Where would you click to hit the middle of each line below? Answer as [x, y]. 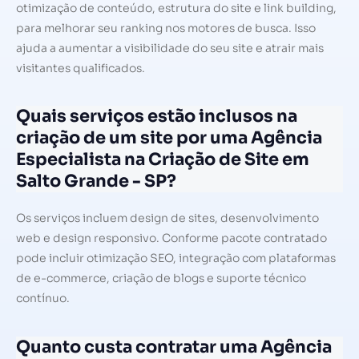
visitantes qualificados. [81, 68]
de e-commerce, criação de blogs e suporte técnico [161, 278]
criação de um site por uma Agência [169, 138]
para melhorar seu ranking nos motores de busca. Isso [166, 28]
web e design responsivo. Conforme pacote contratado [171, 238]
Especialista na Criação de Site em [163, 160]
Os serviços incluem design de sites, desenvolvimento [167, 218]
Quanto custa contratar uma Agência [174, 347]
